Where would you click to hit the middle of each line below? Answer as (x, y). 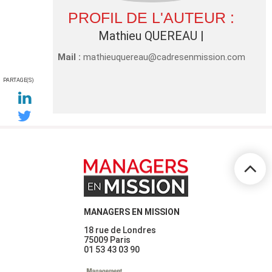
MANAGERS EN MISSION (132, 212)
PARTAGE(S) (18, 80)
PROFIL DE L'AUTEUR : (151, 17)
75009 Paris (107, 240)
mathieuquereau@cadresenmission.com (164, 57)
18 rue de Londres (120, 230)
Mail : (69, 57)
